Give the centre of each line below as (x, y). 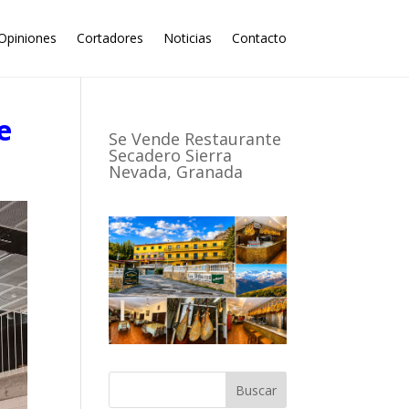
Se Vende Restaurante (195, 139)
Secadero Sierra (171, 155)
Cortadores (110, 38)
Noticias (187, 38)
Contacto (259, 38)
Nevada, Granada (176, 172)
